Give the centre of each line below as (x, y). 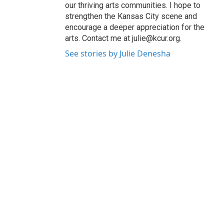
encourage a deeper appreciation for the (135, 27)
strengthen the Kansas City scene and (131, 16)
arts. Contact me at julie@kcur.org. (123, 38)
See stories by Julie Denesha (118, 53)
